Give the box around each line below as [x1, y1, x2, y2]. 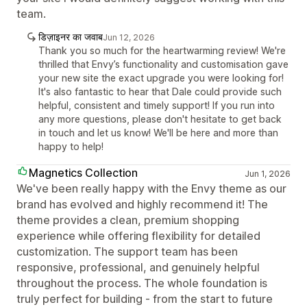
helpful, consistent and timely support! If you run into [38, 99, 275, 111]
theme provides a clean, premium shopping [16, 212, 239, 227]
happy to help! [38, 140, 103, 152]
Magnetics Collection [29, 165, 138, 180]
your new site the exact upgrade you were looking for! [38, 71, 284, 84]
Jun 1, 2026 [244, 168, 291, 179]
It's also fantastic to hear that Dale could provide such [38, 85, 282, 97]
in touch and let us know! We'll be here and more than [38, 126, 278, 138]
